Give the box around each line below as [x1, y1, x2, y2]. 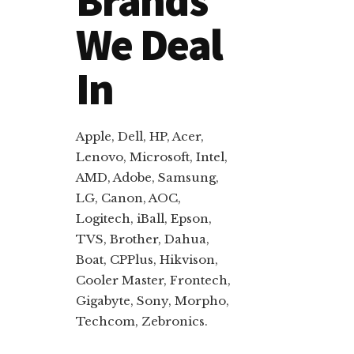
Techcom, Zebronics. [76, 314, 208, 330]
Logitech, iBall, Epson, [76, 211, 212, 227]
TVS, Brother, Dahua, [76, 232, 209, 247]
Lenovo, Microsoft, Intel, [76, 149, 228, 165]
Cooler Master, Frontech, [76, 273, 231, 288]
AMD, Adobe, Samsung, [76, 170, 219, 186]
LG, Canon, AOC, [76, 190, 181, 206]
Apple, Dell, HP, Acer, [76, 129, 204, 145]
